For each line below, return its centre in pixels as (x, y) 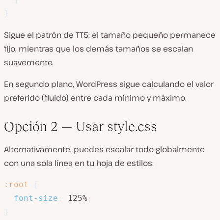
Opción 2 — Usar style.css (81, 127)
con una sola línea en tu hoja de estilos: (79, 163)
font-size (36, 198)
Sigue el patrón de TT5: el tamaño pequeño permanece (110, 35)
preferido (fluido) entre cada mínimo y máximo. (95, 98)
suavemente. (29, 63)
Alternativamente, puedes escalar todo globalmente (104, 150)
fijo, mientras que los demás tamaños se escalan (98, 49)
